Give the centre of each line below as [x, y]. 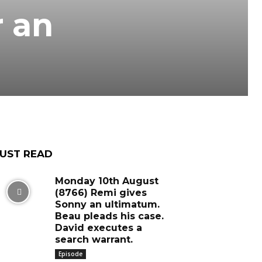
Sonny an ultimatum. [107, 204]
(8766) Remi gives [101, 193]
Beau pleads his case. [109, 216]
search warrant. [94, 239]
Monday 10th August [106, 181]
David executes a [98, 228]
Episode [70, 254]
